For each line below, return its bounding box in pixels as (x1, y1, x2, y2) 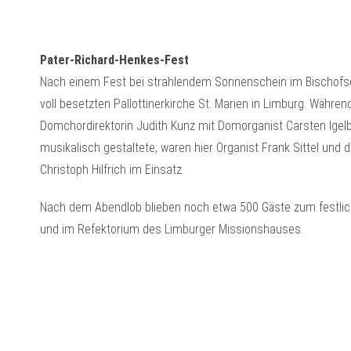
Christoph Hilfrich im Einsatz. (39, 162, 184, 177)
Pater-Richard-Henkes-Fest (39, 52, 189, 67)
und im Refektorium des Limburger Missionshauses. (39, 222, 303, 237)
